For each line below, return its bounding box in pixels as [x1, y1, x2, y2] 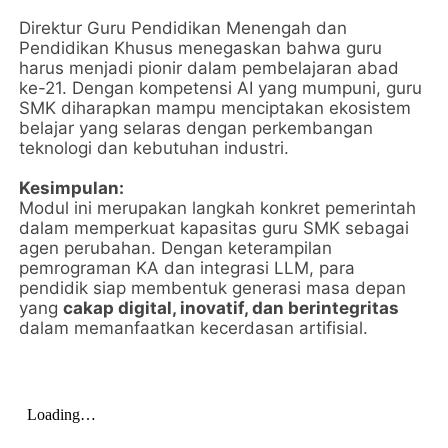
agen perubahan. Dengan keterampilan [19, 238, 333, 259]
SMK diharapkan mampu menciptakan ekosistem [19, 98, 412, 119]
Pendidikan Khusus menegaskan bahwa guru [19, 38, 383, 59]
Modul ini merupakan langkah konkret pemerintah [19, 198, 417, 219]
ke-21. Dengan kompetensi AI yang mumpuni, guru [19, 78, 423, 99]
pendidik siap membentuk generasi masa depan [19, 278, 407, 299]
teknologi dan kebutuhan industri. [19, 138, 290, 159]
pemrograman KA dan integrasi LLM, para [19, 258, 356, 279]
